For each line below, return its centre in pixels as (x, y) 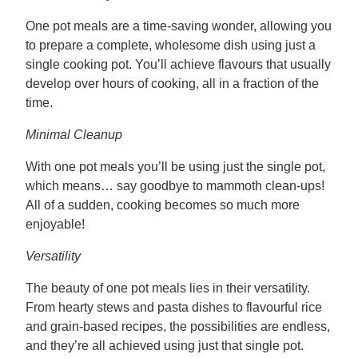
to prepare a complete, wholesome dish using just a (171, 45)
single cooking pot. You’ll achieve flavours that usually (178, 64)
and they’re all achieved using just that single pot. (165, 345)
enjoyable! (55, 224)
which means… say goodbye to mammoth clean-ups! (175, 185)
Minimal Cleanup (74, 134)
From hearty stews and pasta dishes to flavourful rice (174, 307)
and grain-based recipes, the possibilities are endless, (178, 326)
